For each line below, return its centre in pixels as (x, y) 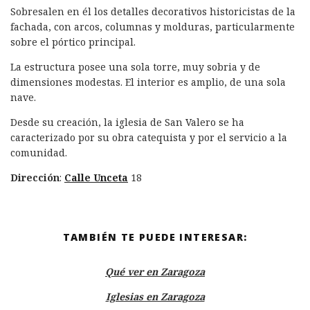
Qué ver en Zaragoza (155, 272)
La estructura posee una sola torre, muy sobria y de (135, 67)
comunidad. (39, 153)
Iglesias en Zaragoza (155, 297)
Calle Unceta (96, 178)
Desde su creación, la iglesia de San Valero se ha (127, 122)
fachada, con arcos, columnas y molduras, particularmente (153, 27)
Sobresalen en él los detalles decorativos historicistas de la (153, 12)
